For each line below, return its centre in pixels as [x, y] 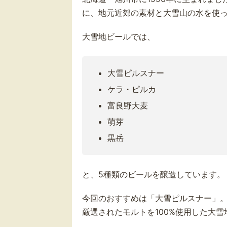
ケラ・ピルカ [132, 89]
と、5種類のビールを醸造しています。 [154, 174]
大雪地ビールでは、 [119, 36]
